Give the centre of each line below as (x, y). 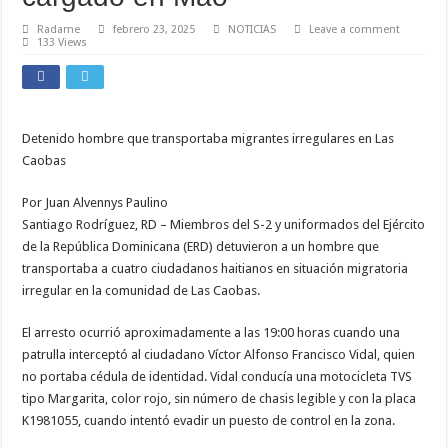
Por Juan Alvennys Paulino (95, 202)
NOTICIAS (252, 29)
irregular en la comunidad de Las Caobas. (141, 290)
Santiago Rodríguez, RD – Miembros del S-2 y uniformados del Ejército (224, 224)
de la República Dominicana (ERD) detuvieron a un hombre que (201, 246)
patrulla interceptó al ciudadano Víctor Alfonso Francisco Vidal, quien (219, 354)
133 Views (62, 42)
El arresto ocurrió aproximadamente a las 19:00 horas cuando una (211, 332)
